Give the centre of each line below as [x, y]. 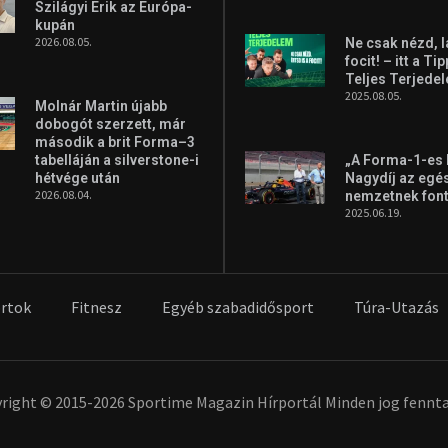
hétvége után [78, 177]
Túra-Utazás [396, 306]
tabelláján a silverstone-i [117, 159]
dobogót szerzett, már [111, 123]
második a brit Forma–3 [115, 141]
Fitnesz [96, 306]
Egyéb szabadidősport [238, 306]
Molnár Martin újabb [101, 105]
